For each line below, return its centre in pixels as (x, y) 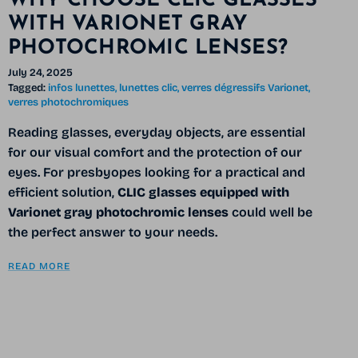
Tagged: (26, 88)
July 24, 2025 (40, 72)
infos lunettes (81, 88)
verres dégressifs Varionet (245, 88)
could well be (270, 213)
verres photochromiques (68, 103)
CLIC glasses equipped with (203, 193)
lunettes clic (148, 88)
